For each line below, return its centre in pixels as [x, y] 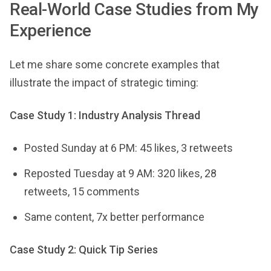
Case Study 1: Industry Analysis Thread [105, 115]
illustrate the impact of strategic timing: [104, 83]
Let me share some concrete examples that [115, 64]
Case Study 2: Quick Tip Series [84, 250]
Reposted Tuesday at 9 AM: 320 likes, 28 [120, 173]
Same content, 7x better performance [114, 217]
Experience [51, 31]
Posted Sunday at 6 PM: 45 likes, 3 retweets [129, 148]
